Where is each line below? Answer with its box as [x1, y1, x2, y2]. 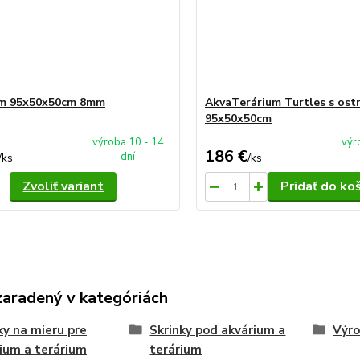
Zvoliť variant [22, 178, 104, 195]
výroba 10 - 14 [92, 135, 164, 149]
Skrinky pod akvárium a [149, 322, 286, 338]
